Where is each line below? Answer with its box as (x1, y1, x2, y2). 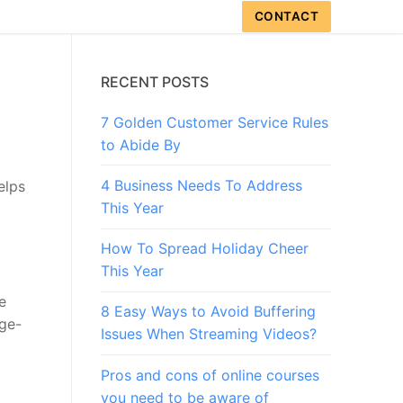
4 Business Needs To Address (101, 176, 302, 195)
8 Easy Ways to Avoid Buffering (101, 302, 316, 321)
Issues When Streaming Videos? (101, 325, 317, 344)
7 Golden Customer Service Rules (101, 112, 328, 131)
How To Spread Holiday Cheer (101, 239, 309, 258)
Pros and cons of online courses (101, 365, 319, 384)
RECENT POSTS (101, 72, 209, 91)
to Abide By (101, 135, 181, 154)
